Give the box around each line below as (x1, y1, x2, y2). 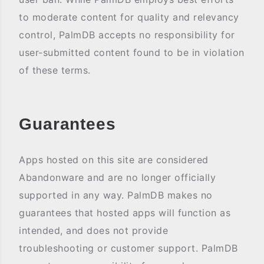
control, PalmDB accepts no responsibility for (19, 29, 235, 41)
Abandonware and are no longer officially (19, 171, 216, 183)
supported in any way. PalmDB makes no (19, 189, 213, 201)
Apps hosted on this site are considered (19, 154, 209, 166)
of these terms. (19, 64, 91, 76)
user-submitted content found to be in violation (19, 47, 245, 58)
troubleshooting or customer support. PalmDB (19, 242, 238, 254)
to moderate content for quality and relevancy (19, 11, 239, 23)
